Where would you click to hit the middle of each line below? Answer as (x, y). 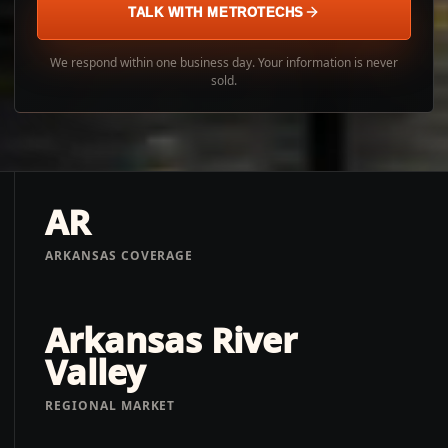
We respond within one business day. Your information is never (224, 62)
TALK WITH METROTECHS (216, 12)
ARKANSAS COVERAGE (119, 255)
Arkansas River (171, 340)
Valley (95, 372)
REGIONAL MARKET (110, 405)
